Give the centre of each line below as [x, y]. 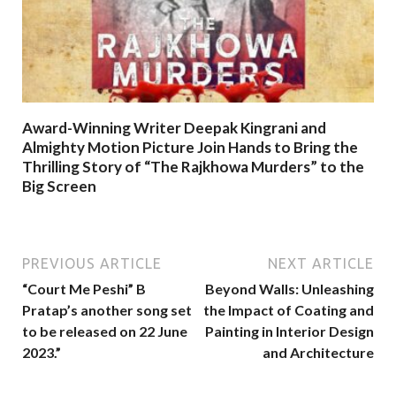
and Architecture [318, 353]
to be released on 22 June [105, 331]
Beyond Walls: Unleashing [289, 289]
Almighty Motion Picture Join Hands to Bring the [190, 147]
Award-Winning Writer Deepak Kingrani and [174, 127]
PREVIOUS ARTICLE [92, 264]
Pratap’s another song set [107, 310]
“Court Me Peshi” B [84, 289]
